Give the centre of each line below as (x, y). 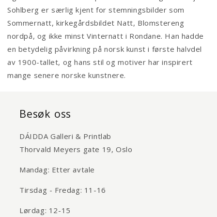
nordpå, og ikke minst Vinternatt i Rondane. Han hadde (106, 36)
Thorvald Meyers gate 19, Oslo (76, 149)
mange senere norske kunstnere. (67, 75)
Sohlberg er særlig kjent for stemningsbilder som (96, 10)
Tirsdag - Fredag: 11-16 (63, 190)
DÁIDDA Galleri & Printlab (65, 136)
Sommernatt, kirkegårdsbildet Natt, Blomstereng (96, 23)
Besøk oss (46, 114)
